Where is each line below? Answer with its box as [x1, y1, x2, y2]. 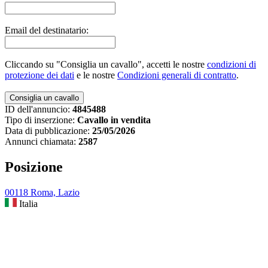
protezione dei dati [5, 70, 74, 81]
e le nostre [74, 70, 117, 81]
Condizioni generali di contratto [117, 70, 236, 81]
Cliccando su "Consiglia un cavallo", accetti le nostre [5, 59, 207, 70]
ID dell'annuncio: [5, 104, 70, 115]
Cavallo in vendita [77, 115, 151, 126]
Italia [17, 198, 38, 209]
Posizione [5, 159, 63, 175]
